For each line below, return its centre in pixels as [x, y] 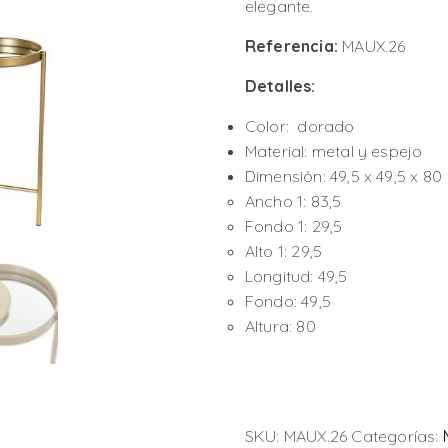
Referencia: [291, 45]
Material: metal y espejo [333, 150]
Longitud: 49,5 [296, 275]
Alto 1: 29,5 [283, 250]
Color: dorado [299, 125]
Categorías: [397, 435]
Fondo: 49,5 [287, 300]
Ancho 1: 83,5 [293, 200]
